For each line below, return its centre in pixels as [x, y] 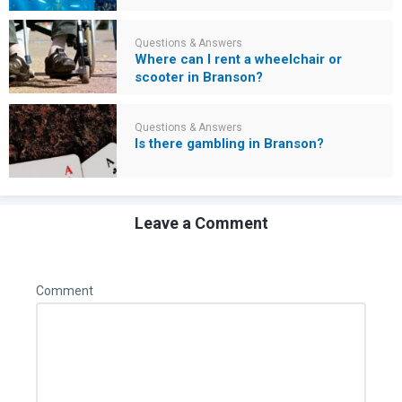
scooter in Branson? [199, 77]
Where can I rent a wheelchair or [238, 59]
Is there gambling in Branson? [229, 143]
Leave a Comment [201, 223]
